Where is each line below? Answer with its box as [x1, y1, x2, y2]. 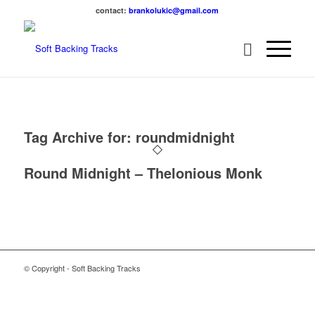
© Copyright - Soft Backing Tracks [23, 262, 141, 274]
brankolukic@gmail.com [129, 5, 219, 15]
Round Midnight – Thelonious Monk [23, 162, 262, 183]
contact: [96, 5, 129, 15]
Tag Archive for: [23, 127, 136, 147]
